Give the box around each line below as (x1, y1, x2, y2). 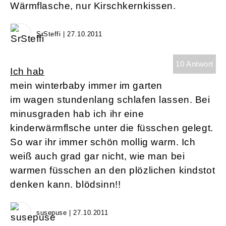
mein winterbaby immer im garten (10, 80, 162, 91)
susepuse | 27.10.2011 (36, 209, 108, 217)
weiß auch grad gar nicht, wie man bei (10, 151, 185, 162)
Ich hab (10, 66, 45, 77)
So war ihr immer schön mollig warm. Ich (10, 137, 196, 148)
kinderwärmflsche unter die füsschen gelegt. (10, 123, 213, 134)
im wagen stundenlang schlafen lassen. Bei (10, 94, 210, 105)
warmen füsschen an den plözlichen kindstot (10, 165, 215, 176)
